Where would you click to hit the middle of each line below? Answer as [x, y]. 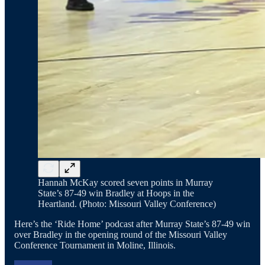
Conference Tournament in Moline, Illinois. [95, 245]
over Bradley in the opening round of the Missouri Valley [121, 234]
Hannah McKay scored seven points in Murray [125, 182]
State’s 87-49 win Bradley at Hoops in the [116, 193]
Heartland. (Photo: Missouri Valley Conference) [127, 203]
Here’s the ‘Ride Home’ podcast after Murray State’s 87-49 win [132, 224]
